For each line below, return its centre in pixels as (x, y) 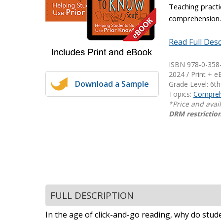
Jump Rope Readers (77, 60)
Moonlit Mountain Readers (88, 47)
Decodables (60, 33)
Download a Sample (112, 84)
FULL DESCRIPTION (92, 195)
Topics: (181, 94)
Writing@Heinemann (78, 11)
